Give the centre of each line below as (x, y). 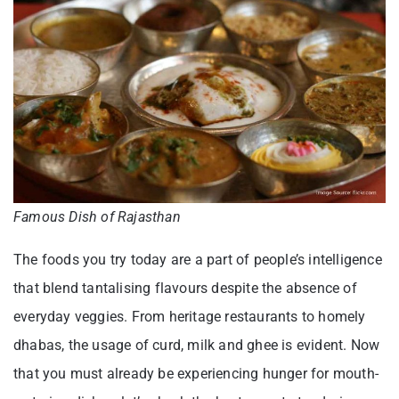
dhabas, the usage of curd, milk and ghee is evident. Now (197, 345)
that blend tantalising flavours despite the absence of (185, 288)
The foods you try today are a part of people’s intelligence (198, 259)
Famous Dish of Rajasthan (97, 216)
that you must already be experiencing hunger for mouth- (196, 373)
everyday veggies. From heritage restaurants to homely (190, 316)
